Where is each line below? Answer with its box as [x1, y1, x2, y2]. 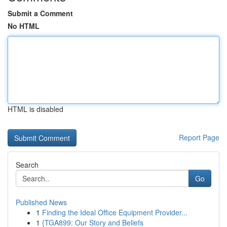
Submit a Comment [8, 8, 73, 18]
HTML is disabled [8, 104, 63, 114]
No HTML [8, 21, 40, 31]
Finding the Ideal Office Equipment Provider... [42, 207, 187, 217]
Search [16, 160, 39, 170]
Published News [16, 197, 67, 207]
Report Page [179, 132, 219, 142]
